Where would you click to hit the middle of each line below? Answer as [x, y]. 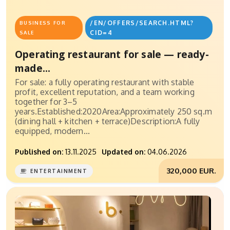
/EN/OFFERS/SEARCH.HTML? [142, 23]
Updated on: [123, 152]
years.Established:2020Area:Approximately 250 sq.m [113, 112]
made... [33, 68]
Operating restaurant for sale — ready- [112, 54]
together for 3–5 [46, 102]
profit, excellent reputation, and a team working [105, 92]
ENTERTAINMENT [59, 171]
